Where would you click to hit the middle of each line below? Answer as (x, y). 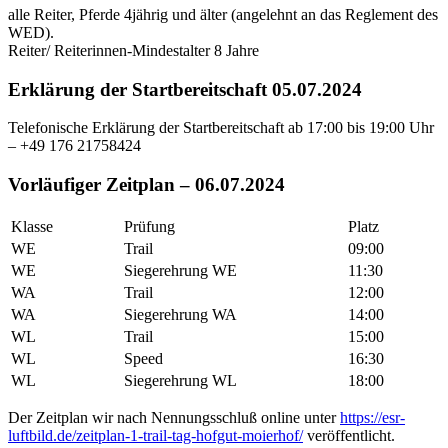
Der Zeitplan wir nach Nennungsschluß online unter (174, 417)
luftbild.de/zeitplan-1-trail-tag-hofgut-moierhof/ (155, 435)
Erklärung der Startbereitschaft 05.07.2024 (185, 89)
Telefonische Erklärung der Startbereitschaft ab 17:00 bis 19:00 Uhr (221, 128)
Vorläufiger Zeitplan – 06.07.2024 (146, 184)
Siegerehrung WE (180, 270)
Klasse (32, 226)
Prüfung (149, 226)
